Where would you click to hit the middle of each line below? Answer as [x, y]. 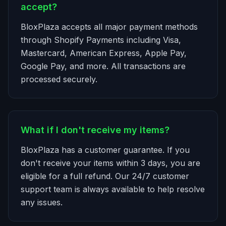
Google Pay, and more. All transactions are [103, 66]
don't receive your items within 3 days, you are [110, 163]
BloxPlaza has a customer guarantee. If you [105, 150]
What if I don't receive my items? [95, 130]
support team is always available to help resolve [113, 189]
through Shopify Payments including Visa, [101, 40]
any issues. [42, 202]
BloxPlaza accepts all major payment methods [109, 27]
